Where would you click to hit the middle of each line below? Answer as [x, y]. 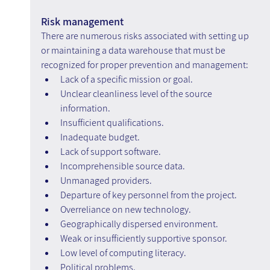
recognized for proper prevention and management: [144, 65]
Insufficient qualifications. [112, 123]
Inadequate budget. [100, 137]
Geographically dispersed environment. [139, 224]
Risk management [82, 22]
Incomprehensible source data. [122, 166]
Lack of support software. [110, 152]
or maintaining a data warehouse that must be [134, 51]
